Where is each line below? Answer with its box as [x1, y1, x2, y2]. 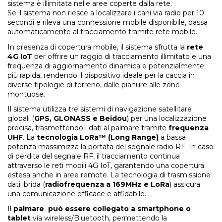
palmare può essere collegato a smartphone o [13, 204, 191, 213]
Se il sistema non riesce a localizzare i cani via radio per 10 [7, 8, 204, 18]
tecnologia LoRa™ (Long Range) [37, 132, 159, 142]
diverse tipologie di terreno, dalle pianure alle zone [7, 80, 180, 89]
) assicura [169, 179, 200, 189]
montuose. [7, 89, 45, 99]
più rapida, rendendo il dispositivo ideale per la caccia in [7, 70, 195, 80]
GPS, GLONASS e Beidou [34, 113, 127, 123]
